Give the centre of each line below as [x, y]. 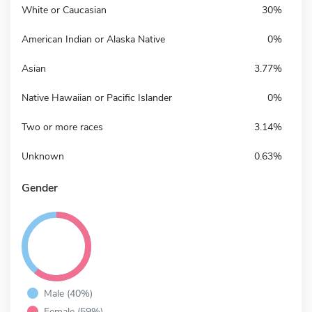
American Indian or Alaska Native [93, 39]
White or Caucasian [64, 10]
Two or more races [62, 127]
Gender [40, 188]
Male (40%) [68, 293]
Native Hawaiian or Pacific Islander [97, 97]
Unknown [43, 156]
